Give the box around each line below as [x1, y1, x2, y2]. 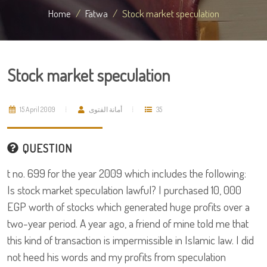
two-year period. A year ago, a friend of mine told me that [7, 216, 249, 231]
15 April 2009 [18, 105, 55, 114]
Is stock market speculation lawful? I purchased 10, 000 [7, 182, 241, 197]
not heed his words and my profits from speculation [7, 249, 226, 264]
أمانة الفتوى [89, 105, 122, 114]
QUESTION [19, 141, 72, 156]
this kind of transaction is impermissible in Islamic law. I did [7, 232, 254, 247]
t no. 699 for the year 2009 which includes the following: [7, 166, 246, 181]
